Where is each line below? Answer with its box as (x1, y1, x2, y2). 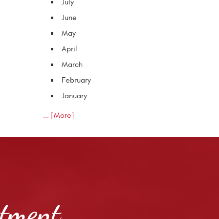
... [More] (43, 110, 74, 120)
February (62, 75, 91, 85)
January (62, 91, 87, 100)
